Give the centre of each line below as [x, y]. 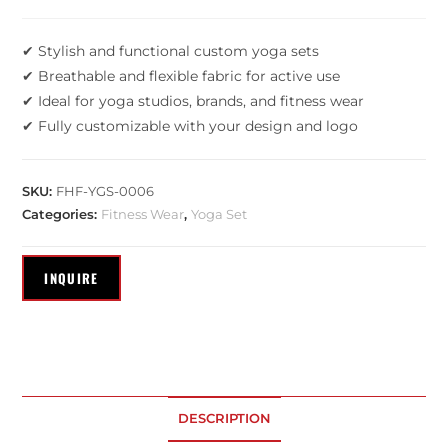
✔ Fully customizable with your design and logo [190, 126]
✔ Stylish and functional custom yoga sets [171, 51]
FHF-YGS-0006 [105, 191]
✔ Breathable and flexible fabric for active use [181, 76]
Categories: [62, 214]
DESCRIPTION [224, 418]
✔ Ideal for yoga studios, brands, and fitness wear [193, 101]
